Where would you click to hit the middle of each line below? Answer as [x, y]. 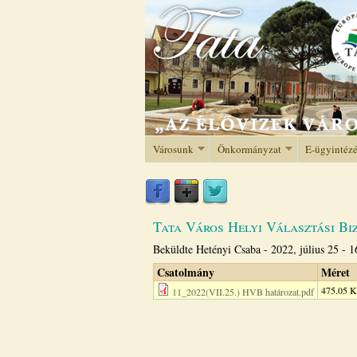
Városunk [173, 149]
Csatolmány [186, 272]
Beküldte [175, 249]
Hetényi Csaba [228, 249]
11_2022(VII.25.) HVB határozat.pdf [243, 292]
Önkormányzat [249, 149]
